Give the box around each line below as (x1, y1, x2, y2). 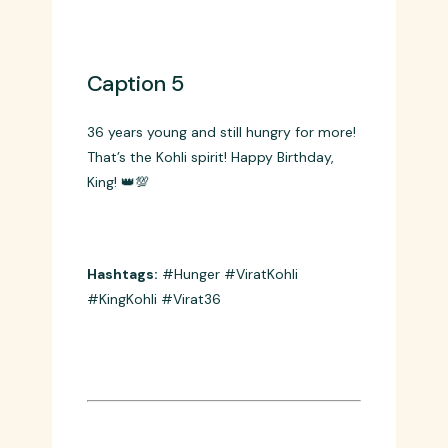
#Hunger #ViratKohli (157, 411, 298, 430)
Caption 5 (86, 215, 184, 245)
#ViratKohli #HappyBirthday (86, 31, 274, 50)
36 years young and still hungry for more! (86, 269, 356, 288)
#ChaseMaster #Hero (157, 6, 308, 25)
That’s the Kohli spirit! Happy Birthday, (86, 294, 334, 313)
